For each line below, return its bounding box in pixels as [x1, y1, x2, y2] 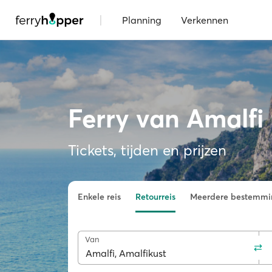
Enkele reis [78, 191, 121, 202]
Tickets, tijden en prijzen [68, 141, 226, 159]
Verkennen [181, 13, 228, 26]
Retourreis [135, 191, 175, 202]
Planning [122, 13, 161, 26]
